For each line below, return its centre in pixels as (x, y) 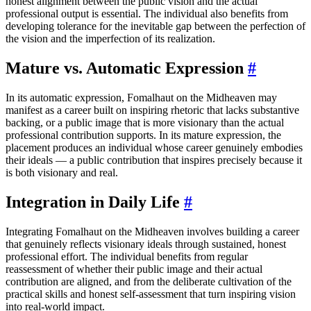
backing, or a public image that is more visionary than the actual (145, 123)
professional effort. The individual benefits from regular (127, 256)
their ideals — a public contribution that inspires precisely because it (154, 160)
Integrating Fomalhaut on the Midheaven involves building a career (152, 231)
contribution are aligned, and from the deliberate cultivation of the (149, 281)
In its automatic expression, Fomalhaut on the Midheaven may (141, 98)
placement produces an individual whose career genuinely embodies (154, 148)
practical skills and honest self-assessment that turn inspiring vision (151, 294)
